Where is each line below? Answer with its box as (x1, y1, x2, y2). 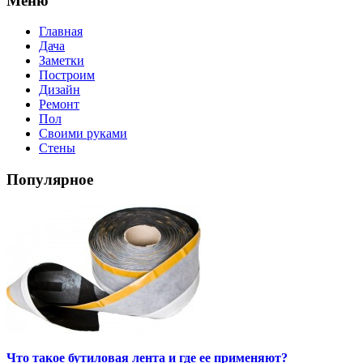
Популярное (6, 171, 93, 189)
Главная (39, 24, 83, 39)
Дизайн (39, 83, 80, 97)
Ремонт (39, 97, 79, 112)
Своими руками (39, 126, 127, 141)
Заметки (39, 53, 84, 68)
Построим (39, 68, 95, 83)
